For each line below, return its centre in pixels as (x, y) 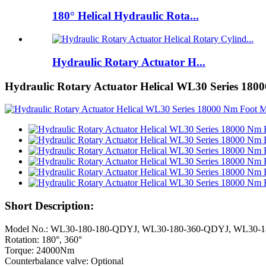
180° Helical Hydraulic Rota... (126, 16)
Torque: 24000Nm (39, 250)
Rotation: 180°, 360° (43, 239)
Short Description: (49, 205)
